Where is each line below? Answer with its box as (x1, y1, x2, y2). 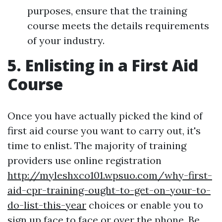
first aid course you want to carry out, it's (7, 124, 201, 137)
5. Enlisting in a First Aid (7, 55, 198, 76)
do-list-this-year (7, 199, 86, 212)
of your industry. (27, 34, 105, 47)
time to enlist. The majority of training (7, 139, 186, 152)
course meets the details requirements (27, 19, 209, 32)
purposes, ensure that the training (27, 4, 187, 17)
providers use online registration (7, 154, 162, 167)
